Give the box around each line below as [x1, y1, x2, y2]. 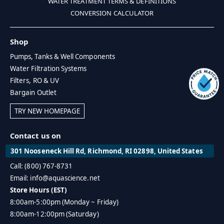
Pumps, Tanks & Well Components [10, 51, 115, 61]
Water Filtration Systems [10, 63, 87, 73]
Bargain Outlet [10, 87, 56, 97]
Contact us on [10, 130, 61, 140]
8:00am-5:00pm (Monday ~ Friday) [10, 197, 119, 207]
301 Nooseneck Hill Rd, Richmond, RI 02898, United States [10, 146, 203, 156]
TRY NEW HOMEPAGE [14, 106, 80, 115]
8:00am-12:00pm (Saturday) [10, 209, 99, 219]
